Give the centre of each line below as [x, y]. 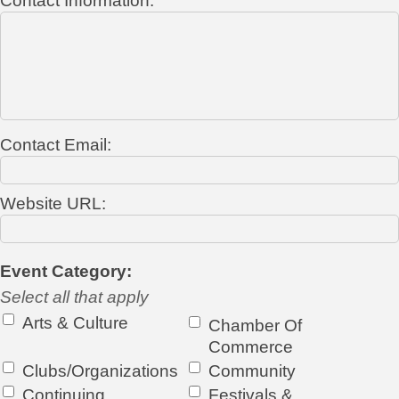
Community [252, 370]
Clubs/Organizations [100, 370]
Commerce [251, 346]
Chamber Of [256, 325]
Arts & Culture [75, 322]
